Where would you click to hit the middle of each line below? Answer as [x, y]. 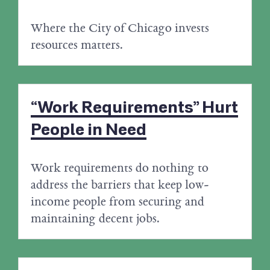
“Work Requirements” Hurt [134, 108]
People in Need [89, 130]
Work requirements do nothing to [120, 168]
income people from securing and [118, 202]
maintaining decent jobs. [95, 218]
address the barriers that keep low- [120, 185]
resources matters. [77, 45]
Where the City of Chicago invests [120, 28]
